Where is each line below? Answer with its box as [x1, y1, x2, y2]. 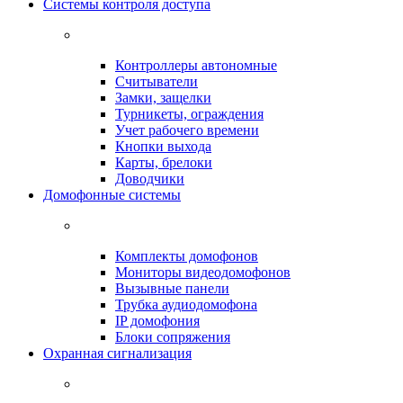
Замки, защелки [115, 90, 211, 105]
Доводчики [115, 171, 184, 186]
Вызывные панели [115, 281, 229, 296]
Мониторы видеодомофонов [115, 264, 291, 280]
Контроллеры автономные [115, 58, 277, 73]
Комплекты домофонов [115, 248, 258, 264]
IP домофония [115, 313, 200, 328]
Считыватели [115, 74, 198, 89]
